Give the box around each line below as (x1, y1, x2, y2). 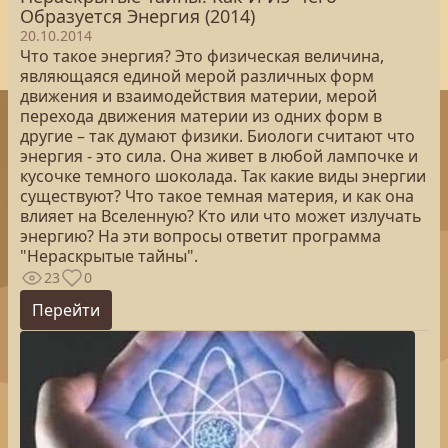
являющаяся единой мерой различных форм (20, 65, 374, 87)
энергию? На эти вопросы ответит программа (20, 225, 381, 247)
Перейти (32, 299, 100, 321)
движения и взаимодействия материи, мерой (20, 85, 377, 107)
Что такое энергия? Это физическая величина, (20, 45, 384, 67)
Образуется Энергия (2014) (20, 4, 255, 28)
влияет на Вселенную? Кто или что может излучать (20, 205, 422, 227)
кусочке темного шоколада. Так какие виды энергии (20, 165, 426, 187)
